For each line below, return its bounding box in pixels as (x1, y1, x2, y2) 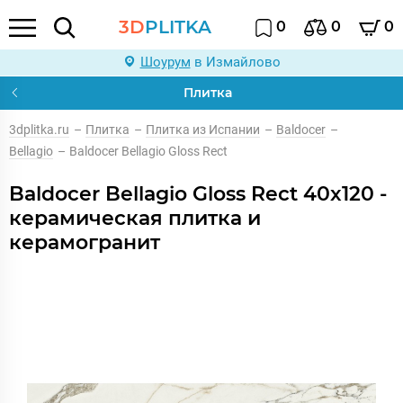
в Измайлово (190, 54, 281, 70)
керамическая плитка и (9, 206, 261, 230)
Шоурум (139, 54, 191, 70)
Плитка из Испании (146, 122, 260, 137)
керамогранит (9, 230, 160, 255)
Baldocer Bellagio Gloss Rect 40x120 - (9, 182, 387, 206)
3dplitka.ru (9, 122, 69, 137)
